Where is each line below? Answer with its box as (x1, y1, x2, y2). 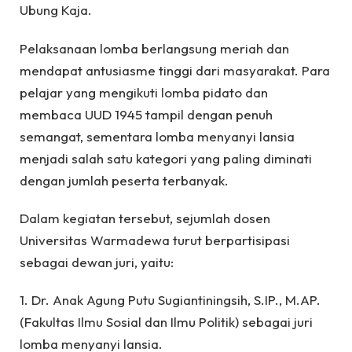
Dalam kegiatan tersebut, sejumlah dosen (20, 209, 270, 226)
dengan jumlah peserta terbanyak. (20, 171, 229, 189)
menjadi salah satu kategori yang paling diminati (20, 149, 312, 167)
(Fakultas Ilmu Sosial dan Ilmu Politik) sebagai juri (20, 313, 313, 331)
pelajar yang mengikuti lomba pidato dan (20, 83, 268, 101)
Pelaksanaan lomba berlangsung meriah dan (20, 39, 289, 57)
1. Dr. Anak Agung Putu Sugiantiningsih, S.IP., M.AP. (20, 291, 321, 309)
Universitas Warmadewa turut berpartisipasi (20, 231, 290, 248)
